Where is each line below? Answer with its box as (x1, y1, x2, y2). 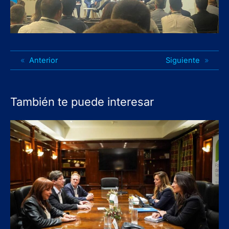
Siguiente (165, 56, 200, 65)
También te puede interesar (10, 95, 154, 109)
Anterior (29, 56, 58, 65)
